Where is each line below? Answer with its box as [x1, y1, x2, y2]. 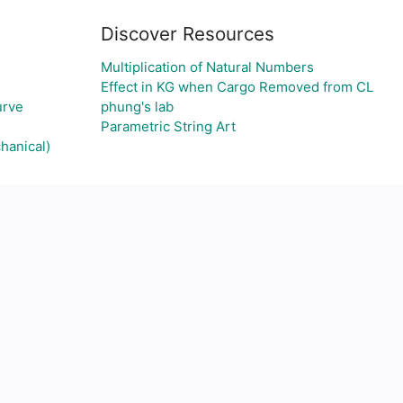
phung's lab [101, 98, 174, 115]
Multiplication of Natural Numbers [101, 58, 314, 76]
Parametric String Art [101, 118, 236, 135]
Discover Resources [101, 22, 274, 45]
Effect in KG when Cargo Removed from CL [101, 78, 373, 95]
